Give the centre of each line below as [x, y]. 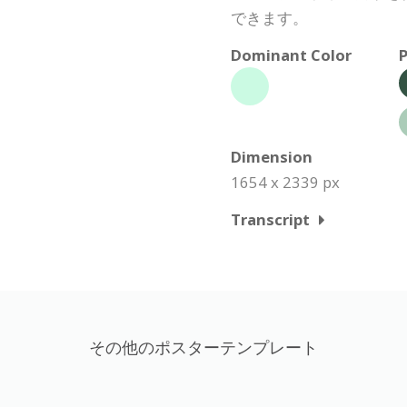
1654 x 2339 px [285, 182]
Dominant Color [291, 55]
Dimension [272, 157]
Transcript [270, 219]
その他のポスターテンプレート [203, 347]
